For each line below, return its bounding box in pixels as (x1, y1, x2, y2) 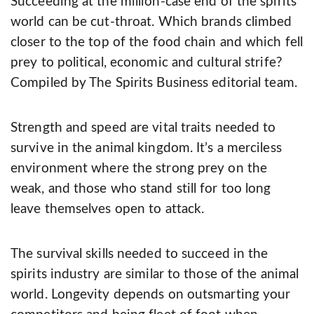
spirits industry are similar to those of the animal (11, 268, 299, 282)
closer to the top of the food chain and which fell (11, 36, 303, 50)
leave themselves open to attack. (11, 203, 205, 217)
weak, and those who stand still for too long (11, 182, 271, 196)
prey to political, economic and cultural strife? (11, 56, 282, 70)
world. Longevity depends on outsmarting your (11, 288, 291, 302)
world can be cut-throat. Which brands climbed (11, 15, 292, 29)
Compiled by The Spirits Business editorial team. (11, 76, 297, 90)
